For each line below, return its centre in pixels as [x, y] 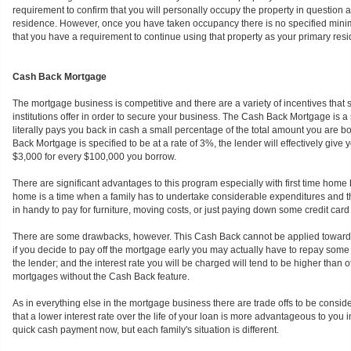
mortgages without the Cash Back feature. [101, 277]
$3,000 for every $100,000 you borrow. [94, 157]
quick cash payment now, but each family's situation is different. [146, 330]
